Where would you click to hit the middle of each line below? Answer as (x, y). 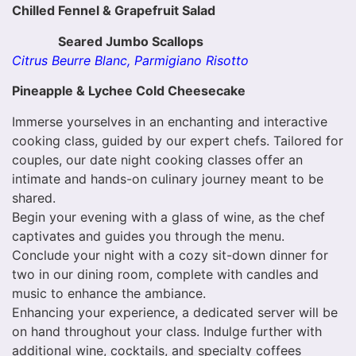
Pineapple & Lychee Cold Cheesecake (129, 91)
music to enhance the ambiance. (109, 293)
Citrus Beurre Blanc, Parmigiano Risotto (130, 60)
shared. (34, 197)
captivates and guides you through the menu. (148, 236)
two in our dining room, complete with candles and (165, 274)
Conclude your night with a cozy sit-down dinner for (170, 255)
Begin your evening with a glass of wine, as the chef (168, 217)
